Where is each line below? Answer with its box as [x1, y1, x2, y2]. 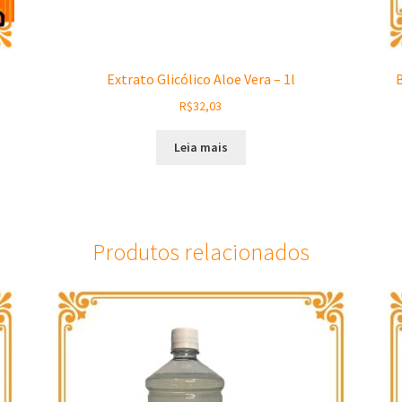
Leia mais [173, 139, 228, 156]
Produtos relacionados [92, 237, 310, 267]
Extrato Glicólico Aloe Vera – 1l [106, 70, 295, 89]
